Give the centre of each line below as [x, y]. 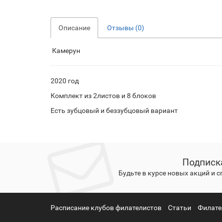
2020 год [65, 81]
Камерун [65, 51]
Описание [74, 28]
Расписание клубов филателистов [106, 208]
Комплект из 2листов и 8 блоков [104, 96]
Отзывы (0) [126, 28]
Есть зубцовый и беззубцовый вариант [114, 111]
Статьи [180, 208]
